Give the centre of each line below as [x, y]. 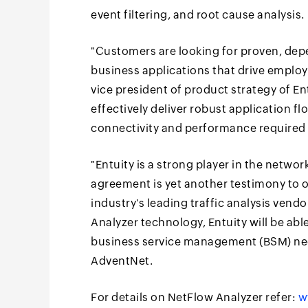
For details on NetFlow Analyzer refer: [195, 297]
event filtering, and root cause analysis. [198, 15]
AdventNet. [122, 261]
